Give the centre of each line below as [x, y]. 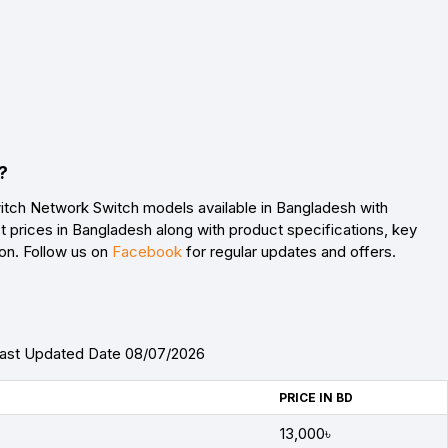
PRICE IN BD [316, 398]
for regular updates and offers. [289, 252]
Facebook [147, 252]
